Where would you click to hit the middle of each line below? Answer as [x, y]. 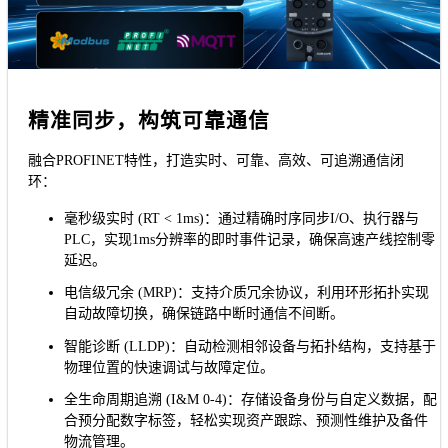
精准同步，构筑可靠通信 [149, 121]
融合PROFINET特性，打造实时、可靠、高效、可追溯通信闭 [216, 161]
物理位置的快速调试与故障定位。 [169, 367]
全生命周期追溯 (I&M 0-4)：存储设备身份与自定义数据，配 [250, 399]
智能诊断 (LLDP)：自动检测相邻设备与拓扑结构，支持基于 [250, 346]
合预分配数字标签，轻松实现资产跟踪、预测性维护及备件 [246, 420]
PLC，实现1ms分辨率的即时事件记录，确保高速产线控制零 [249, 240]
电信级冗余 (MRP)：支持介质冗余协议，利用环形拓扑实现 [246, 293]
